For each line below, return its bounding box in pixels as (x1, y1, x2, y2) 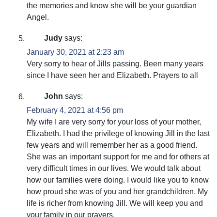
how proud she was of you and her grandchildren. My (27, 187, 208, 196)
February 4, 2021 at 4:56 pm (27, 106, 123, 115)
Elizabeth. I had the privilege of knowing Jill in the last (27, 129, 210, 138)
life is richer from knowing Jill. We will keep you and (27, 199, 203, 208)
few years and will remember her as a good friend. (27, 141, 197, 150)
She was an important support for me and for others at (27, 153, 209, 161)
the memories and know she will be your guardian (27, 1, 197, 10)
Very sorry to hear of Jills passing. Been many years (27, 60, 203, 68)
